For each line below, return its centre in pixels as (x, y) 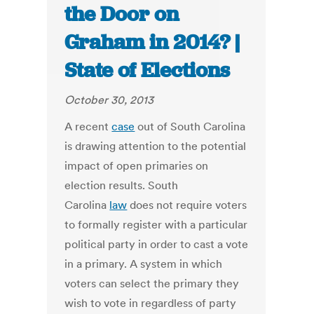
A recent (88, 127)
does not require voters (187, 205)
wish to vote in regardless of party (151, 303)
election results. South (122, 185)
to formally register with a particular (156, 225)
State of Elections (148, 70)
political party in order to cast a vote (157, 244)
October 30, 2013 (109, 100)
